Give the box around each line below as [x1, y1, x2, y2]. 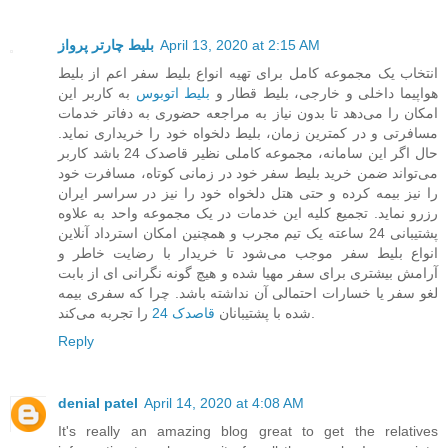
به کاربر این [58, 85, 136, 102]
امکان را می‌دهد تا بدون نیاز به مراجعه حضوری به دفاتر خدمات [58, 105, 438, 122]
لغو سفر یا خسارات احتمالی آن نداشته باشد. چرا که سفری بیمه [58, 285, 438, 302]
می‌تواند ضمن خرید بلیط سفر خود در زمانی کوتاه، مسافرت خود [58, 165, 438, 182]
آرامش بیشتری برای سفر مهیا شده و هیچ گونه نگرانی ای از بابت [58, 265, 438, 282]
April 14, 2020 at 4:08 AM [144, 395, 304, 412]
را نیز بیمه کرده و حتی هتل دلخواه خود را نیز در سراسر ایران [58, 185, 438, 202]
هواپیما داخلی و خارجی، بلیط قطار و [210, 85, 439, 102]
